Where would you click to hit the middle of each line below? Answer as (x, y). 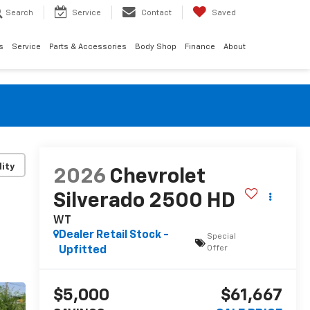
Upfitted (82, 251)
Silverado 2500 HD (144, 202)
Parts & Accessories (88, 47)
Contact (156, 13)
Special (221, 237)
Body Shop (156, 47)
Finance (200, 47)
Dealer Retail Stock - (113, 236)
